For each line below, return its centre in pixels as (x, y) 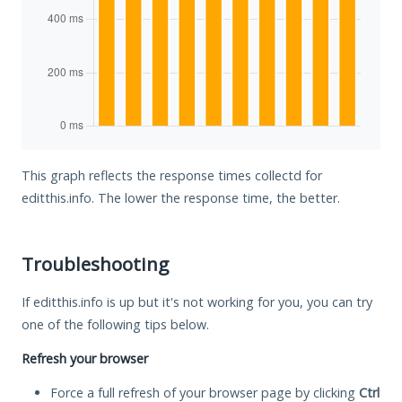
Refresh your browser (85, 358)
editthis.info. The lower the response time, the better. (181, 197)
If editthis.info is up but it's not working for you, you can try (197, 301)
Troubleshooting (95, 263)
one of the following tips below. (115, 324)
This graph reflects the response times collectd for (172, 175)
